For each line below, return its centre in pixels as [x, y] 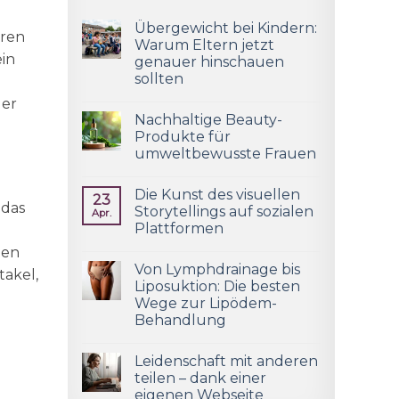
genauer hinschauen [209, 62]
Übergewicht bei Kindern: [226, 28]
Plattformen [179, 229]
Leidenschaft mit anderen [226, 362]
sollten [159, 79]
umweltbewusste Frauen [225, 154]
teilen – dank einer [200, 379]
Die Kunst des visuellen [217, 195]
